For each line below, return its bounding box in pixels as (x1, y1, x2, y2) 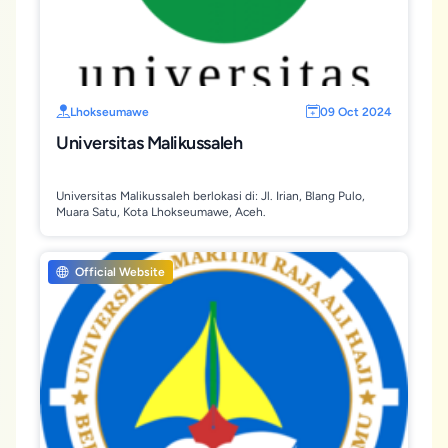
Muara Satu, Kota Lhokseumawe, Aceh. (56, 205, 266, 219)
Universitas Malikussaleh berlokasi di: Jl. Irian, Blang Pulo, (56, 189, 365, 203)
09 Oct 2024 (320, 105, 392, 119)
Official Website (72, 265, 165, 279)
